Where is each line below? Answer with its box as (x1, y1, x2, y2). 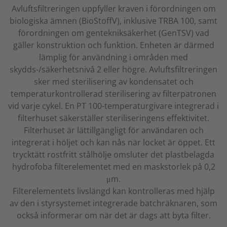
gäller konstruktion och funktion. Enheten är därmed (13, 40, 214, 51)
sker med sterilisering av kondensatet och (33, 76, 194, 88)
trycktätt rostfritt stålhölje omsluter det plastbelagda (13, 149, 214, 161)
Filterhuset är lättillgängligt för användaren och (23, 125, 204, 136)
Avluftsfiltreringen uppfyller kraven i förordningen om (11, 3, 216, 15)
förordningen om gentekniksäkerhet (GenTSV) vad (18, 27, 209, 39)
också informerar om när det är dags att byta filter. (16, 210, 211, 221)
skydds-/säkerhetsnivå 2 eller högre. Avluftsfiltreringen (10, 64, 217, 75)
